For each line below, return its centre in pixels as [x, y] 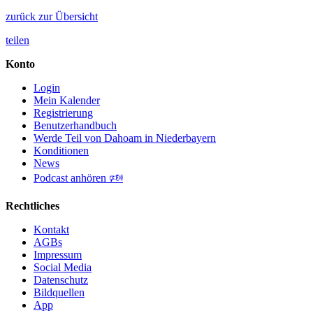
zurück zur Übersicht [52, 16]
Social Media [63, 267]
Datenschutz [61, 279]
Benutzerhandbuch [75, 125]
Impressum [58, 254]
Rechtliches [32, 205]
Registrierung [63, 112]
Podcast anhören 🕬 [78, 177]
